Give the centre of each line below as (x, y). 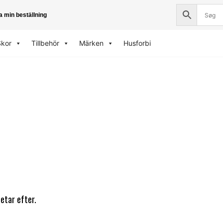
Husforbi (137, 43)
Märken (91, 43)
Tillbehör (45, 43)
